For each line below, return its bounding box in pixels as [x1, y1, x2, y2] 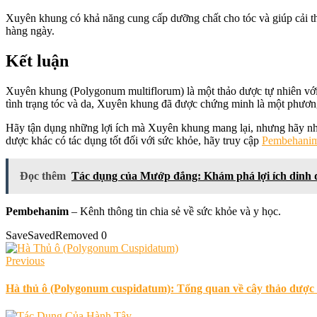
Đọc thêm [20, 169, 66, 182]
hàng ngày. [6, 24, 54, 37]
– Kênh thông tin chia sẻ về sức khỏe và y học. [69, 204, 281, 217]
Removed [55, 229, 98, 241]
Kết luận [6, 51, 69, 70]
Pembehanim [6, 204, 69, 217]
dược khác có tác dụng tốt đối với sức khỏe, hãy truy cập [6, 134, 262, 146]
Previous [6, 254, 45, 267]
